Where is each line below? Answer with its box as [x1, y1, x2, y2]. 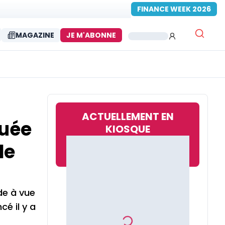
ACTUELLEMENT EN [81, 109, 174, 124]
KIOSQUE [105, 122, 150, 136]
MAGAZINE [16, 30, 54, 40]
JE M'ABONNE [66, 30, 116, 40]
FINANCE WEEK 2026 [137, 4, 211, 14]
